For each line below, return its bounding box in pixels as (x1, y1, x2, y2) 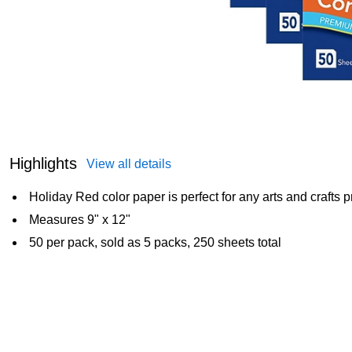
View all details (86, 157, 171, 171)
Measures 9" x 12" (29, 213, 130, 227)
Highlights (9, 155, 77, 173)
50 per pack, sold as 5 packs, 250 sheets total (29, 236, 281, 250)
